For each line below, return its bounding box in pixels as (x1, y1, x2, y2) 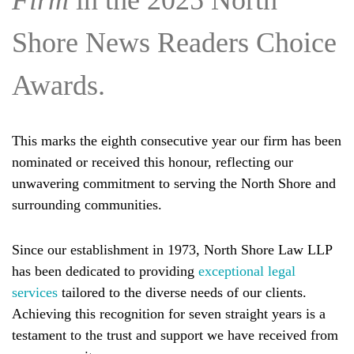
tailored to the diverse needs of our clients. (58, 284, 307, 300)
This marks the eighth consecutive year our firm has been (12, 133, 341, 149)
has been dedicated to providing (12, 263, 198, 279)
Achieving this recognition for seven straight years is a (12, 306, 326, 322)
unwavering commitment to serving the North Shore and (12, 175, 336, 191)
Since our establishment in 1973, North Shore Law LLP (12, 242, 332, 258)
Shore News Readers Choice (12, 27, 337, 58)
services (12, 284, 58, 300)
